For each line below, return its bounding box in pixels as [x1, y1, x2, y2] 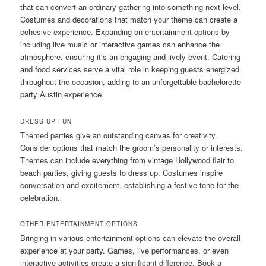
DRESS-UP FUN [20, 116, 72, 125]
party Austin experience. [20, 88, 104, 100]
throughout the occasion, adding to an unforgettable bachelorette [20, 76, 242, 88]
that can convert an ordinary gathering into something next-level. [20, 1, 242, 13]
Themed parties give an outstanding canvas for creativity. [20, 129, 218, 141]
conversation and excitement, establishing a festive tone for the [20, 179, 239, 191]
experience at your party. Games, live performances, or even [20, 244, 229, 256]
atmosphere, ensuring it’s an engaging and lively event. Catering [20, 51, 241, 63]
